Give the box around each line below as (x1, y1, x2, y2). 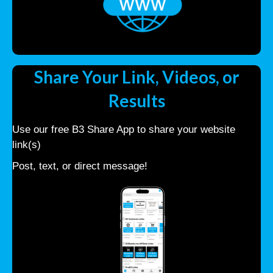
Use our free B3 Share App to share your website (12, 123, 235, 135)
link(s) (12, 138, 41, 151)
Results (108, 90, 165, 111)
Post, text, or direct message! (12, 160, 147, 172)
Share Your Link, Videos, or (34, 66, 239, 87)
